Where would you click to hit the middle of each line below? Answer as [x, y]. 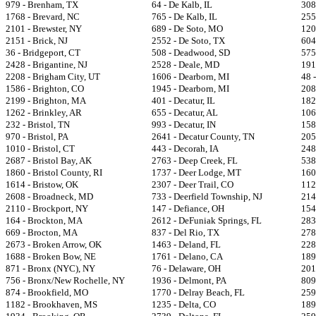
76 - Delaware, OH [186, 268]
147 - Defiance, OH [188, 208]
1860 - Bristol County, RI [54, 172]
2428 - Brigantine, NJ [47, 65]
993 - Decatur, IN [184, 124]
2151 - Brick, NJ [37, 41]
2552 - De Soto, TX [188, 41]
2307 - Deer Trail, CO [193, 184]
